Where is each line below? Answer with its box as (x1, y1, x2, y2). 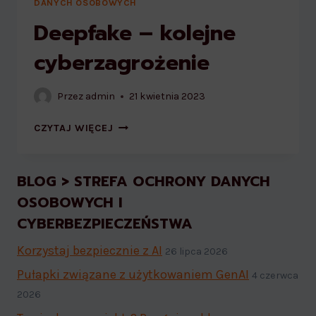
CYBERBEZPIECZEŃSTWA (17, 213, 193, 235)
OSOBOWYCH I (17, 192, 123, 214)
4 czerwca (252, 269, 298, 282)
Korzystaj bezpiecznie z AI (17, 243, 162, 259)
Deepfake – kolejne (34, 16, 236, 49)
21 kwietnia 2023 (129, 90, 206, 102)
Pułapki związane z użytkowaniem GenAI (17, 267, 249, 283)
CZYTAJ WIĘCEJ (34, 122, 114, 135)
